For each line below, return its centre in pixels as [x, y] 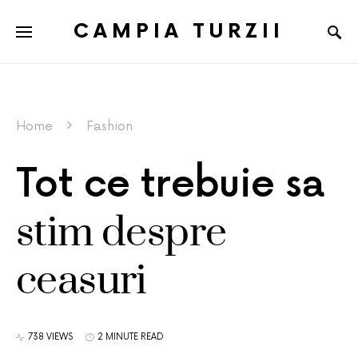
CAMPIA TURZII [179, 31]
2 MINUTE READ [131, 337]
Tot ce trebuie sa [170, 185]
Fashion [109, 126]
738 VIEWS [50, 337]
